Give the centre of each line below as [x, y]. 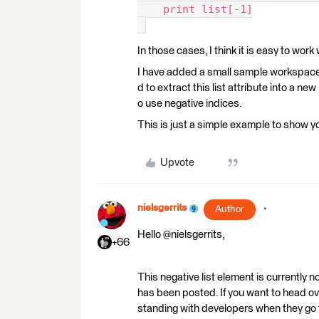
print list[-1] [195, 10]
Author [230, 210]
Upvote [177, 163]
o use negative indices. [190, 104]
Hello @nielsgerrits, [181, 235]
